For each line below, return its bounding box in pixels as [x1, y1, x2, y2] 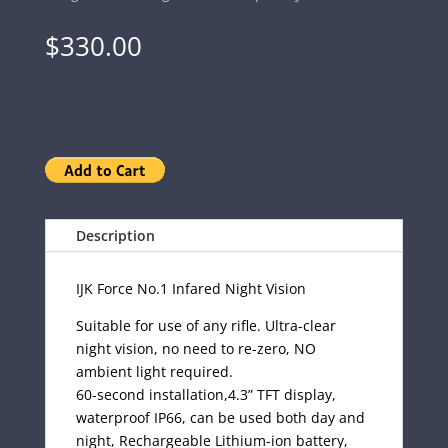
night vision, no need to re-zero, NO [75, 338, 316, 358]
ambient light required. [75, 361, 233, 381]
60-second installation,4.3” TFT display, [75, 384, 336, 404]
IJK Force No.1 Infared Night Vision [75, 278, 306, 298]
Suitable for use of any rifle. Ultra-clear [75, 315, 336, 335]
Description [75, 225, 155, 245]
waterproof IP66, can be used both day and [75, 407, 365, 427]
